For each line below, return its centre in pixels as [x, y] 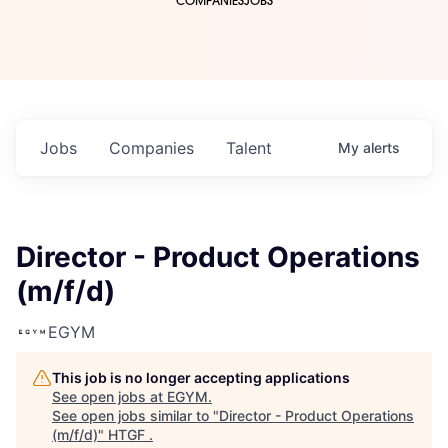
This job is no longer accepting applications [201, 378]
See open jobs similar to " [135, 416]
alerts [381, 148]
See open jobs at [109, 397]
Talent [249, 148]
